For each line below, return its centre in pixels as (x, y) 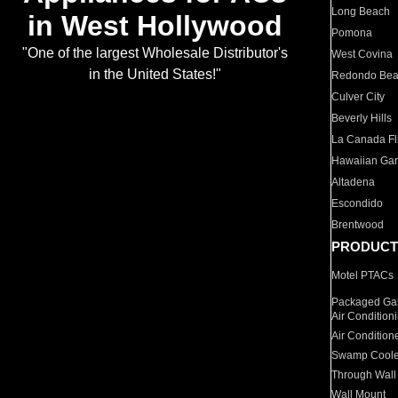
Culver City (358, 97)
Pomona (352, 33)
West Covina (362, 54)
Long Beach (361, 12)
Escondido (358, 203)
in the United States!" (155, 75)
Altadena (354, 182)
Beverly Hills (362, 118)
